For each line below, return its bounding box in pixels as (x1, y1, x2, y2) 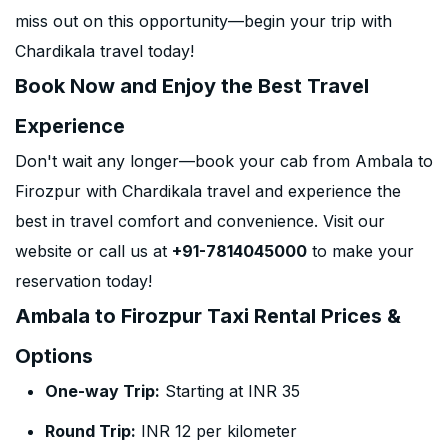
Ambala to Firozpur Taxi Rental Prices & (15, 304, 401, 328)
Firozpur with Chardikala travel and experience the (15, 181, 401, 201)
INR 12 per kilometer (136, 421, 297, 441)
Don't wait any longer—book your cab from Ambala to (15, 151, 433, 171)
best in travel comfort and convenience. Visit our (15, 211, 385, 231)
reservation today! (15, 271, 152, 291)
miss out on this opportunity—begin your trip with (15, 11, 392, 31)
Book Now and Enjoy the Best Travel (15, 74, 369, 98)
